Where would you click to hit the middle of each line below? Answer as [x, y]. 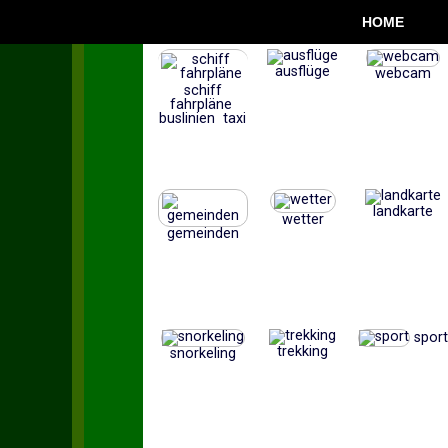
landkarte [402, 211]
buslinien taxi [203, 118]
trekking [303, 351]
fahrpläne [202, 104]
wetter [302, 219]
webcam [402, 73]
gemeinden [202, 233]
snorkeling [202, 353]
